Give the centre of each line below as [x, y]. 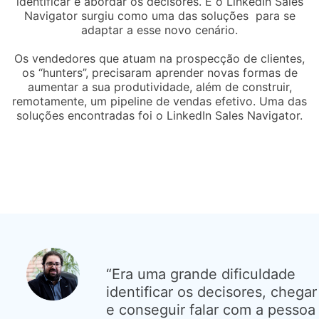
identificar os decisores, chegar [212, 292]
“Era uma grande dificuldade [201, 274]
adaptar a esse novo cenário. [159, 30]
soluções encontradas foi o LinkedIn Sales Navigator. [159, 115]
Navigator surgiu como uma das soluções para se [159, 15]
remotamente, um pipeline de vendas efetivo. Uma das [159, 101]
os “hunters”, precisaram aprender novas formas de [159, 72]
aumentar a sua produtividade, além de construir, [159, 87]
